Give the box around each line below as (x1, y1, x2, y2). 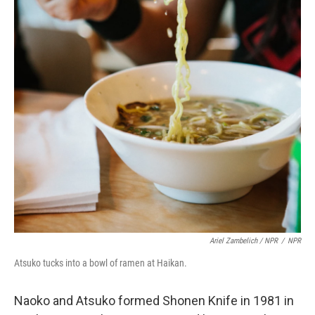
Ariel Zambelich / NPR (210, 236, 278, 245)
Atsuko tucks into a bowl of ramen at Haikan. (14, 257, 187, 269)
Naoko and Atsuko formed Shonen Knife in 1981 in (14, 292, 294, 308)
